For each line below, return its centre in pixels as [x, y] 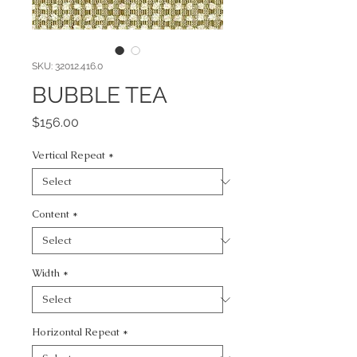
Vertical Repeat [69, 155]
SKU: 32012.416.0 [67, 66]
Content [51, 214]
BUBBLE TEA [100, 95]
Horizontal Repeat [76, 332]
